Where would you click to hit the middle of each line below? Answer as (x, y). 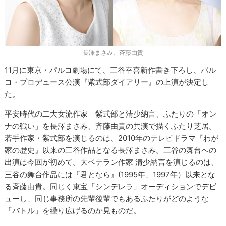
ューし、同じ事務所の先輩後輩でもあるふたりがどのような (107, 199)
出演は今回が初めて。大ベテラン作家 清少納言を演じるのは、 (112, 162)
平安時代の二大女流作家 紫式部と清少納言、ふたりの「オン (111, 114)
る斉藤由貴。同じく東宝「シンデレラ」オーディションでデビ (111, 187)
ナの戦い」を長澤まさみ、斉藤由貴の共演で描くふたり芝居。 (111, 126)
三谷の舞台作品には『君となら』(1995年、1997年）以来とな (110, 175)
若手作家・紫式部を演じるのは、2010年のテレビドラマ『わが (112, 138)
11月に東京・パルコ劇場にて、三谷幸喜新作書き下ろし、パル (110, 70)
